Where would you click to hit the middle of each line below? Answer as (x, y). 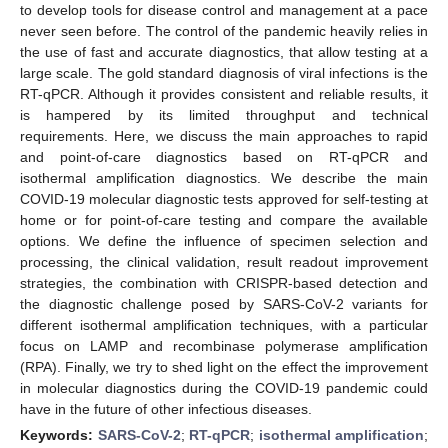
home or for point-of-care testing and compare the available (224, 219)
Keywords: (59, 434)
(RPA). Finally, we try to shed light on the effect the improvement (224, 366)
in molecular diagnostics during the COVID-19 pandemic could (224, 387)
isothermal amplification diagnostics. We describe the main (224, 177)
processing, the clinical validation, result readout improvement (224, 261)
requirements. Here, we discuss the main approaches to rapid (224, 135)
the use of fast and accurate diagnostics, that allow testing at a (224, 51)
